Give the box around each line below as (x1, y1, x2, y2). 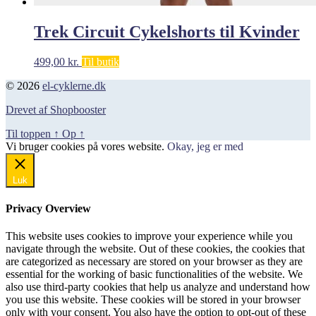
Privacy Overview (6, 202, 91, 214)
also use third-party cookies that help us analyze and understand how (6, 281, 310, 293)
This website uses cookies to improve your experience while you (6, 230, 293, 243)
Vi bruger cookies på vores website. (6, 140, 167, 152)
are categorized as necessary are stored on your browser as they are (6, 255, 303, 268)
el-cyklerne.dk (42, 79, 106, 92)
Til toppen (6, 127, 54, 140)
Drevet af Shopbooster (6, 103, 106, 116)
